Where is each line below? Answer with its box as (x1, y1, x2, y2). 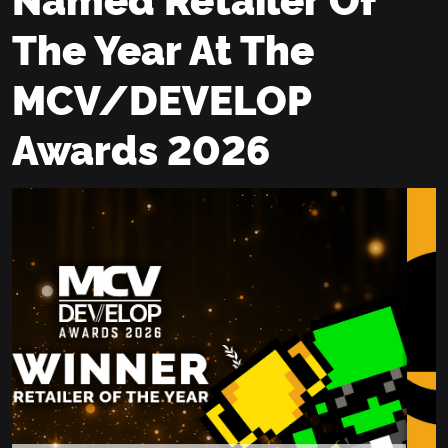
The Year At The (12, 20, 314, 75)
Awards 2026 (12, 120, 270, 175)
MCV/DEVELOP (12, 70, 311, 125)
